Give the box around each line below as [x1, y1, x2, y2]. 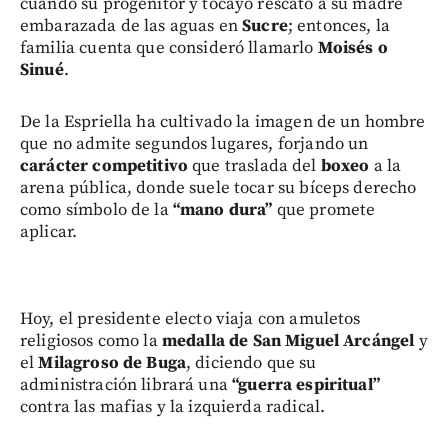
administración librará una [20, 374, 233, 397]
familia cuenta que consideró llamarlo [20, 37, 318, 60]
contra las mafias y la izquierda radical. [20, 396, 326, 419]
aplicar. [20, 221, 78, 244]
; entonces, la [287, 15, 390, 38]
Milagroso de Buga [38, 352, 187, 375]
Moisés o [317, 37, 388, 60]
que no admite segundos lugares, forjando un [20, 133, 369, 156]
